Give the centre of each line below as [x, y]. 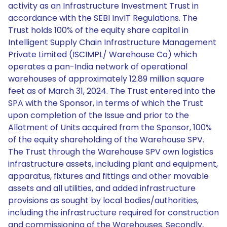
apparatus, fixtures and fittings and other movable [108, 176]
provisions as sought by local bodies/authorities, [103, 200]
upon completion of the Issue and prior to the [99, 115]
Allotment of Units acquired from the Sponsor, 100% [110, 127]
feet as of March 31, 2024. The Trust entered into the [112, 91]
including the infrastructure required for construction [113, 213]
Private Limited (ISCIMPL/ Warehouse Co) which [103, 54]
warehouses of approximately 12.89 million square [106, 79]
